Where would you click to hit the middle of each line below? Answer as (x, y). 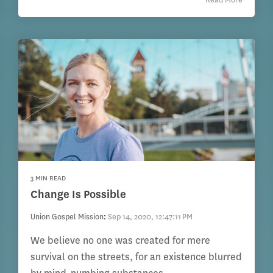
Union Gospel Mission (67, 217)
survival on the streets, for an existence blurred (136, 257)
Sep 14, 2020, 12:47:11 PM (151, 217)
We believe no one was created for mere (121, 241)
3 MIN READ (48, 179)
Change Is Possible (79, 195)
